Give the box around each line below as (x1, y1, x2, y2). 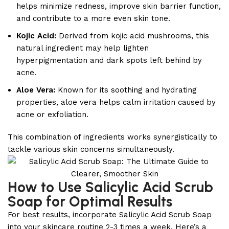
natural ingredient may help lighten (16, 43, 149, 53)
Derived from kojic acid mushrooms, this (56, 31, 209, 40)
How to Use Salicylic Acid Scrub (8, 178, 213, 196)
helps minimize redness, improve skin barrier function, (16, 2, 221, 11)
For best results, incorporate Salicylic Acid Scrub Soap (8, 210, 212, 219)
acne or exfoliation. (16, 110, 88, 119)
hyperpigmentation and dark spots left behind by (16, 56, 202, 65)
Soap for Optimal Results (8, 193, 172, 210)
